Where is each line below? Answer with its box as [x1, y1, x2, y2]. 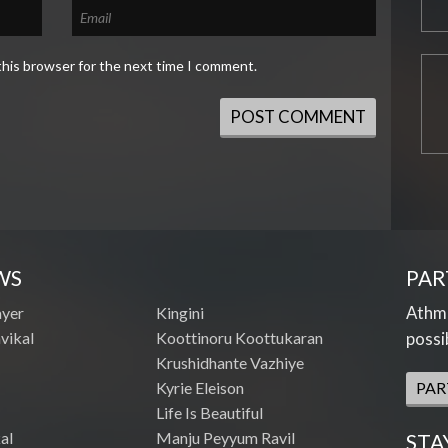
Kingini [155, 303, 204, 323]
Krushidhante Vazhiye [155, 353, 304, 373]
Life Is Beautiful [155, 403, 263, 423]
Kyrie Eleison [155, 378, 244, 398]
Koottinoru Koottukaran [155, 328, 323, 348]
